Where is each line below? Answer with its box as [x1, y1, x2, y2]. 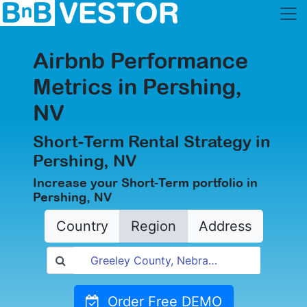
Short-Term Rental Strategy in [33, 132, 271, 151]
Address [198, 218, 251, 234]
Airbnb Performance [33, 48, 248, 73]
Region [130, 218, 176, 234]
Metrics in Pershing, [33, 74, 242, 99]
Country [56, 218, 108, 234]
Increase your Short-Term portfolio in [33, 175, 258, 190]
